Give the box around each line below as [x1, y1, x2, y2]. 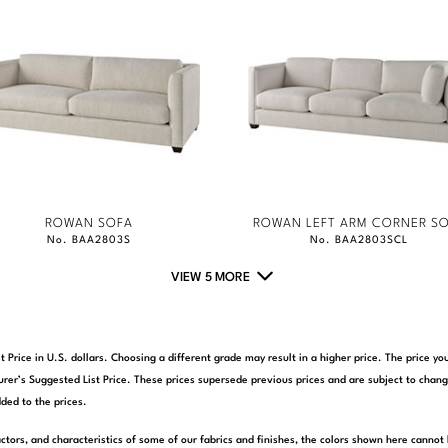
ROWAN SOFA [45, 217, 133, 230]
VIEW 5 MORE [171, 270, 250, 284]
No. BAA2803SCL [310, 235, 408, 246]
